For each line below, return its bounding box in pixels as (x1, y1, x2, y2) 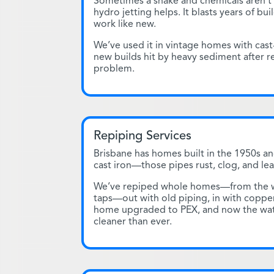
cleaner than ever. (94, 215, 172, 228)
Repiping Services (94, 127, 191, 143)
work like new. (94, 17, 156, 30)
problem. (94, 62, 135, 75)
